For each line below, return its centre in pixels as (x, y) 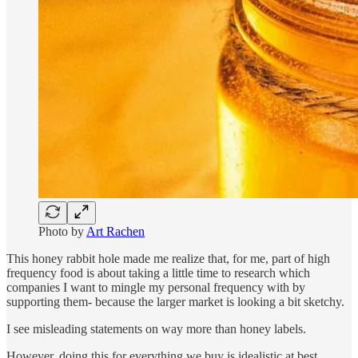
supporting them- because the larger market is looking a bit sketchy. (175, 302)
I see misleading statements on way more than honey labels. (156, 329)
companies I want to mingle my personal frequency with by (156, 288)
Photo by (62, 232)
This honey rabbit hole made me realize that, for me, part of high (168, 259)
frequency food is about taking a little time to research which (158, 273)
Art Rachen (115, 232)
